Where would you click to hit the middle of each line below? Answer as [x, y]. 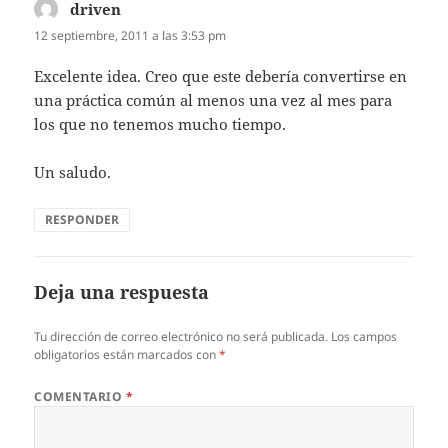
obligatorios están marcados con [127, 354]
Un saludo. [73, 171]
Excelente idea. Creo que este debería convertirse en [221, 75]
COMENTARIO [80, 396]
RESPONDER [82, 219]
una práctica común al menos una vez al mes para [213, 99]
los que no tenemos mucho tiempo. [160, 123]
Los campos [364, 336]
